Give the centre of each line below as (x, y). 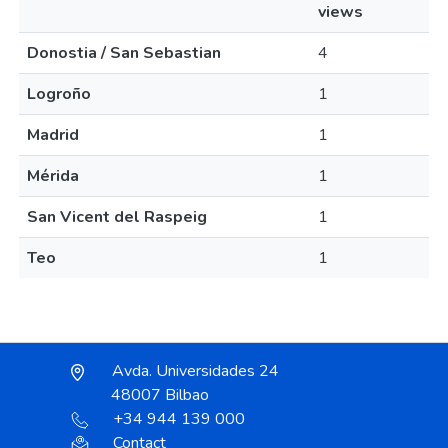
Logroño (59, 94)
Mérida (53, 176)
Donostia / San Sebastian (124, 53)
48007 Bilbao (160, 395)
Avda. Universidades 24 (193, 371)
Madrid (53, 135)
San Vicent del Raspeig (117, 217)
